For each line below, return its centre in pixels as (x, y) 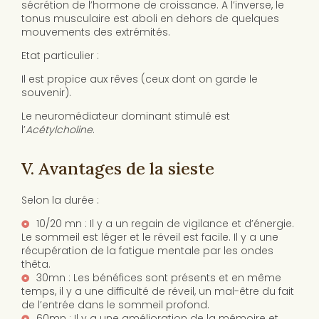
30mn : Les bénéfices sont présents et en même (159, 278)
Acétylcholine (59, 130)
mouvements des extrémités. (96, 32)
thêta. (36, 265)
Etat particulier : (60, 56)
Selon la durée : (60, 200)
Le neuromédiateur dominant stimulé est (126, 116)
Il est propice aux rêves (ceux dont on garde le (140, 79)
